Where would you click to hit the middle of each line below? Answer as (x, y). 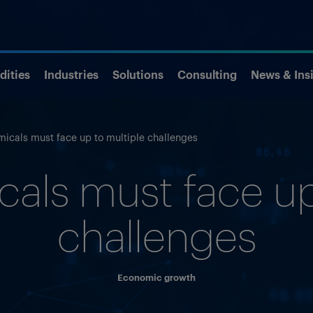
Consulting (207, 74)
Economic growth (156, 277)
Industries (71, 74)
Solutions (138, 74)
